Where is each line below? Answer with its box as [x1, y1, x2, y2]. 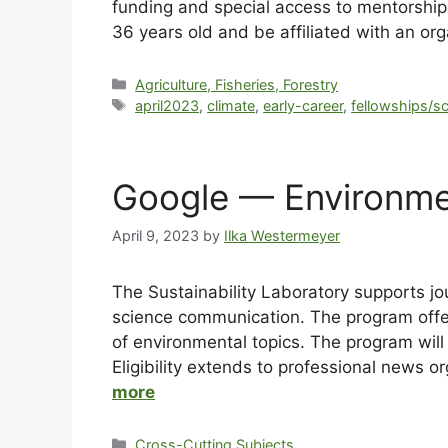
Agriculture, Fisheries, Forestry [135, 75, 339, 93]
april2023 [135, 96, 200, 114]
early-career [263, 96, 344, 114]
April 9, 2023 [112, 226, 199, 244]
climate [207, 96, 256, 114]
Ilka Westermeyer [224, 226, 340, 244]
